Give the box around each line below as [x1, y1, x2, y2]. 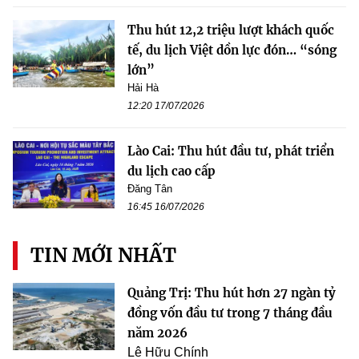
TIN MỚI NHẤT [30, 242, 176, 268]
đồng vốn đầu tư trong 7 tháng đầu [127, 305, 333, 321]
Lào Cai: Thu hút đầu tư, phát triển [127, 143, 334, 159]
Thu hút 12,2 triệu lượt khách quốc [127, 22, 334, 38]
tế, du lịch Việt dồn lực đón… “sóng [127, 42, 337, 58]
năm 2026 [127, 325, 188, 341]
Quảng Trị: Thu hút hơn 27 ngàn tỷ [127, 284, 336, 301]
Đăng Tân [127, 182, 172, 195]
